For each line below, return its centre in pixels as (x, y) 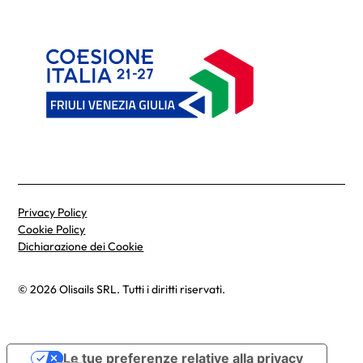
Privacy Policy (53, 212)
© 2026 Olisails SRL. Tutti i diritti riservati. (122, 289)
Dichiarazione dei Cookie (81, 246)
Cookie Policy (52, 229)
